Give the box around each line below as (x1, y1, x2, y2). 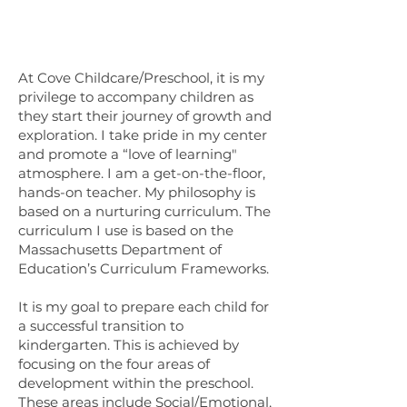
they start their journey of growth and (18, 107, 272, 124)
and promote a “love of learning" (18, 145, 237, 163)
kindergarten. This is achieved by (18, 336, 239, 353)
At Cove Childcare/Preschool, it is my (18, 69, 264, 86)
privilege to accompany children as (18, 88, 253, 105)
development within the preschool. (18, 374, 253, 392)
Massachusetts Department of (18, 241, 222, 258)
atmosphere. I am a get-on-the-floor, (18, 164, 265, 182)
